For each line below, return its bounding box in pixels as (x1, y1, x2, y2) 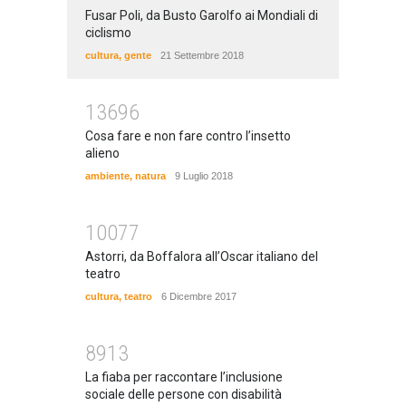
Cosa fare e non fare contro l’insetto (85, 128, 291, 143)
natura (135, 169, 166, 181)
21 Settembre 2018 (160, 49, 244, 61)
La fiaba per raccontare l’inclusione (85, 369, 283, 384)
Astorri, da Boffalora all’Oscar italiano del (85, 248, 318, 264)
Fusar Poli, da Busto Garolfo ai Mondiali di (85, 7, 318, 23)
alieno (85, 145, 120, 160)
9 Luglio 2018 (175, 169, 233, 181)
